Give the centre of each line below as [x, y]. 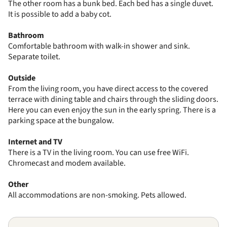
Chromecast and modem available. [67, 163]
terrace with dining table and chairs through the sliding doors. [113, 99]
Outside [22, 78]
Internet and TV [35, 142]
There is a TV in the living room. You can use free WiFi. [99, 152]
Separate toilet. [34, 56]
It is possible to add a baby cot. [60, 14]
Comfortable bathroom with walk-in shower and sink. [99, 46]
